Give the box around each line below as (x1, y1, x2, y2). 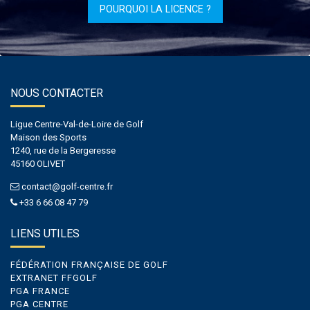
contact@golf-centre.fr (21, 181, 113, 192)
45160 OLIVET (10, 158, 65, 170)
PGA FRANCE (10, 286, 70, 297)
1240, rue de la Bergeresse (10, 145, 116, 156)
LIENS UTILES (10, 227, 80, 241)
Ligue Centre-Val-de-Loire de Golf (10, 119, 143, 130)
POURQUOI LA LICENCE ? (99, 3, 211, 15)
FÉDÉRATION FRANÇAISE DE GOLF (10, 259, 168, 271)
